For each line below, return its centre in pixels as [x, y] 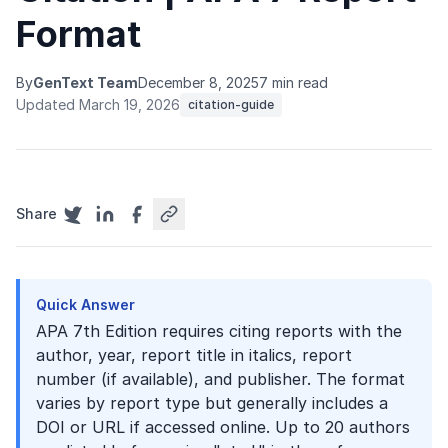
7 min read [293, 82]
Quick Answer [85, 304]
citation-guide [231, 104]
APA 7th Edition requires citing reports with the [219, 331]
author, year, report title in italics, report [194, 355]
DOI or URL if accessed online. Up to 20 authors [223, 427]
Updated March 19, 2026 [98, 104]
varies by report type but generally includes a [212, 403]
